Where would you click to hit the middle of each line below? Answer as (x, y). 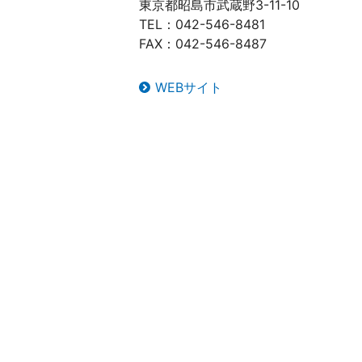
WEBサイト (189, 87)
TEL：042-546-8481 (202, 24)
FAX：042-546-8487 (203, 44)
